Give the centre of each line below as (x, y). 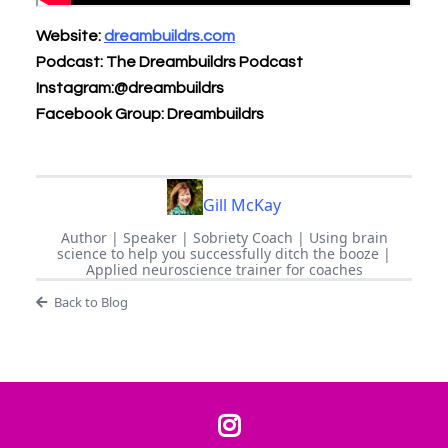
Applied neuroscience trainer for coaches (224, 270)
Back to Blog (90, 302)
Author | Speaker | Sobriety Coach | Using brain (224, 238)
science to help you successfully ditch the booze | (224, 254)
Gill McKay (242, 205)
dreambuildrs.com (169, 36)
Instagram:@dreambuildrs (130, 88)
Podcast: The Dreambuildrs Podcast (169, 62)
